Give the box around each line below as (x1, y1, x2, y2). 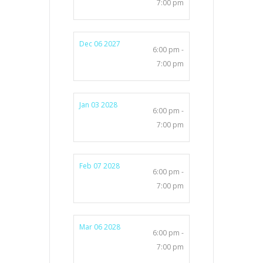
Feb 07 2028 (79, 161, 120, 171)
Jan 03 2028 (79, 100, 117, 110)
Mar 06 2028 (79, 222, 120, 232)
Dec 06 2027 (79, 39, 120, 49)
